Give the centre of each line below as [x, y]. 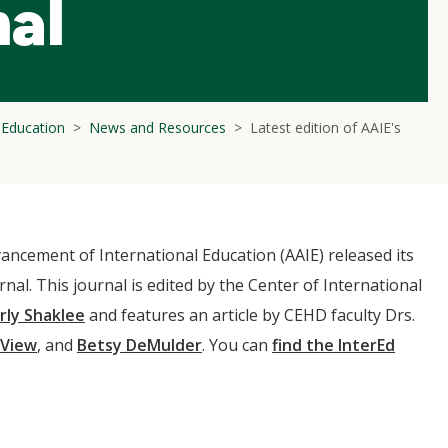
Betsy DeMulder [139, 345]
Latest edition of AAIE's [325, 127]
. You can [237, 345]
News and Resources [157, 127]
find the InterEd [333, 345]
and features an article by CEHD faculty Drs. [250, 315]
